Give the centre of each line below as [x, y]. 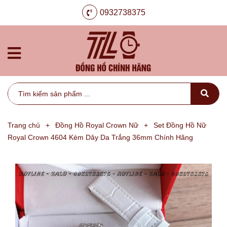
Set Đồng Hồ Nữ [180, 125]
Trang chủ [24, 125]
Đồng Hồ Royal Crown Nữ [97, 125]
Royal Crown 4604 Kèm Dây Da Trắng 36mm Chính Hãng [100, 137]
